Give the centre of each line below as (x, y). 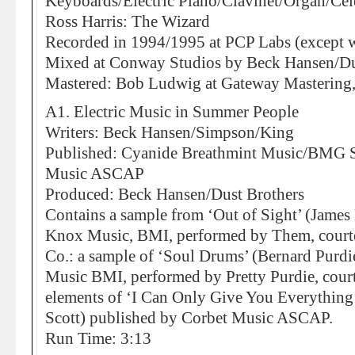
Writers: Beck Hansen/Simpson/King (170, 132)
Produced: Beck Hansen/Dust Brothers (175, 194)
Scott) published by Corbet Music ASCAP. (189, 318)
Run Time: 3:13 (98, 338)
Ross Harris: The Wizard (128, 21)
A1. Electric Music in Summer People (172, 112)
